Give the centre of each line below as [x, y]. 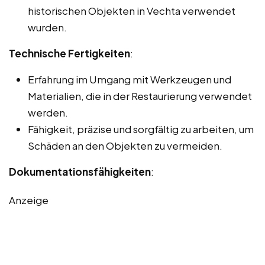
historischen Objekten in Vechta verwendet [132, 10]
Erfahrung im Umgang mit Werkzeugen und [130, 79]
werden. [48, 112]
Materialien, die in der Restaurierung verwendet [140, 96]
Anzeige [29, 200]
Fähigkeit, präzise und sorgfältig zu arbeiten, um [141, 129]
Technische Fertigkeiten [70, 53]
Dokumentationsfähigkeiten [80, 171]
